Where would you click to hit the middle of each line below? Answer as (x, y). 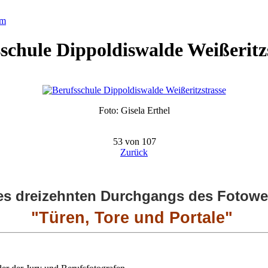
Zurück (134, 152)
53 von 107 (134, 141)
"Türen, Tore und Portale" (132, 217)
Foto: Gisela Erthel (134, 110)
